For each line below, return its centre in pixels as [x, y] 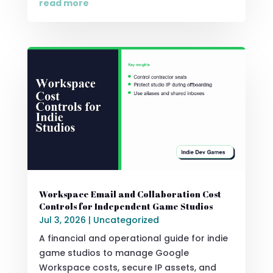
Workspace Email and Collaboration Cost [130, 194]
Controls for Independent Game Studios [126, 207]
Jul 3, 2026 [62, 220]
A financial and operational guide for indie [133, 239]
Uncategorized [126, 220]
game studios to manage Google [114, 253]
